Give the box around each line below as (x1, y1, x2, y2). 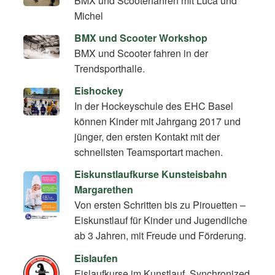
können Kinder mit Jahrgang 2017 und (74, 114, 241, 129)
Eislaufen (74, 250, 118, 265)
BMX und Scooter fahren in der (74, 45, 209, 60)
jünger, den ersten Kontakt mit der (74, 130, 220, 144)
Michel (74, 8, 104, 23)
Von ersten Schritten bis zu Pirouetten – (74, 198, 246, 212)
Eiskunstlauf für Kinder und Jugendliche (74, 213, 248, 228)
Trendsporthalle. (74, 61, 145, 76)
